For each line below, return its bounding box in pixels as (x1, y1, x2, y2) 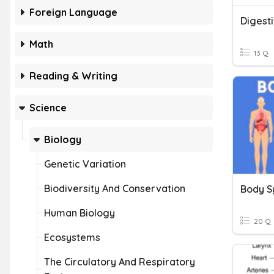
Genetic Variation (44, 158, 126, 170)
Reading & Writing (29, 70, 117, 82)
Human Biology (44, 207, 115, 219)
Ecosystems (44, 231, 100, 243)
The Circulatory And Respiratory (44, 256, 195, 268)
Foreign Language (29, 6, 117, 18)
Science (29, 102, 67, 114)
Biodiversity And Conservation (44, 182, 185, 194)
